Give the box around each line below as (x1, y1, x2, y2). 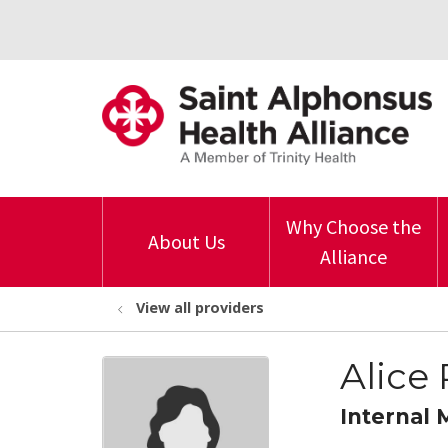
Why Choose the (285, 214, 421, 239)
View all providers (136, 298, 264, 317)
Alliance (319, 244, 387, 269)
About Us (147, 229, 225, 254)
